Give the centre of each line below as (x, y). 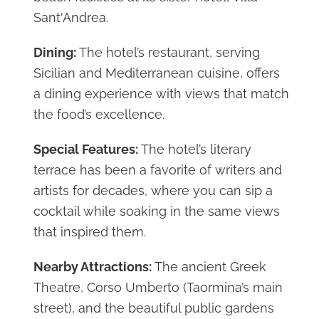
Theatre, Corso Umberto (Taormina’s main (158, 288)
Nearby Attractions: (92, 267)
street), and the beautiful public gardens (153, 308)
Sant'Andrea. (70, 18)
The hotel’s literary (194, 150)
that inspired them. (89, 232)
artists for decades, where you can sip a (153, 191)
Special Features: (85, 150)
